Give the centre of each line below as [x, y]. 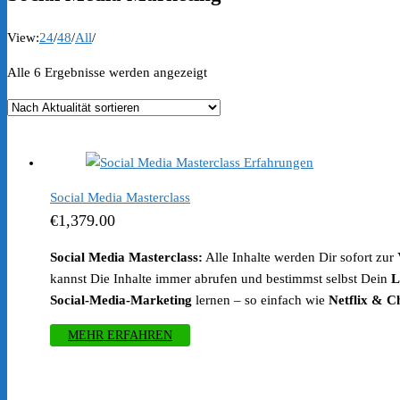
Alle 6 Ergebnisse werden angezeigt [107, 73]
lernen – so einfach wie [260, 300]
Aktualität [233, 93]
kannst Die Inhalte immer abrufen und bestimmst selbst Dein [221, 279]
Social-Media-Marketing [121, 300]
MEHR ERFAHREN [120, 336]
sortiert [225, 115]
